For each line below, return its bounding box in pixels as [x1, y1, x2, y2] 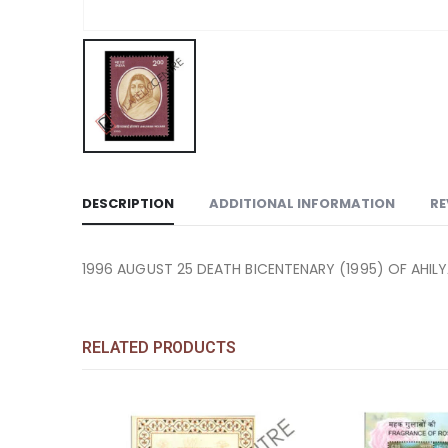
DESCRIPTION [82, 193, 174, 213]
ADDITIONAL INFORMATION [209, 193, 395, 213]
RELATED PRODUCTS [82, 337, 236, 357]
